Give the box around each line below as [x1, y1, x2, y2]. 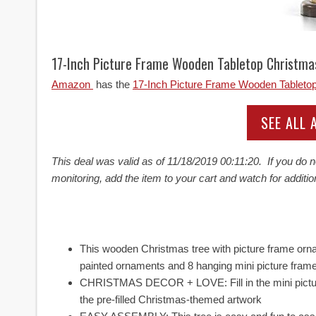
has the [93, 78, 133, 90]
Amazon [51, 78, 93, 90]
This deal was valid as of [51, 154, 167, 167]
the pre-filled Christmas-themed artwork [80, 293, 262, 305]
